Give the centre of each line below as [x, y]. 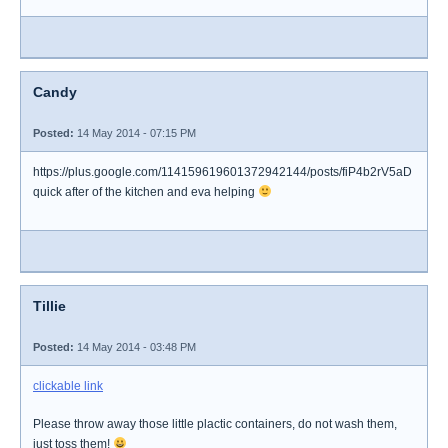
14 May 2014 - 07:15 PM [135, 133]
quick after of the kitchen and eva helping [145, 192]
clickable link [68, 386]
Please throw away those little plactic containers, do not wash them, [215, 424]
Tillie [49, 306]
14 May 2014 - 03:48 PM [135, 347]
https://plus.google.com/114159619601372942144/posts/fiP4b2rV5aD [222, 172]
